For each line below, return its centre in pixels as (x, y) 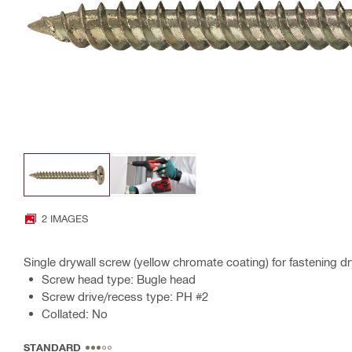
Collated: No (75, 314)
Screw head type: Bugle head (119, 279)
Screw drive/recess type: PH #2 (125, 297)
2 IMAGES (65, 218)
